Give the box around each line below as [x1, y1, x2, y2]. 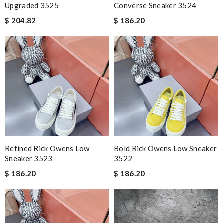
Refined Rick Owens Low [5, 143, 90, 153]
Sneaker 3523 [5, 153, 53, 163]
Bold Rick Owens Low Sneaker [114, 143, 217, 153]
